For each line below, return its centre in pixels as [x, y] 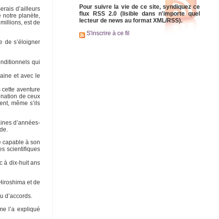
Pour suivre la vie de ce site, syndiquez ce [140, 7]
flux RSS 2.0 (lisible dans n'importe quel [140, 13]
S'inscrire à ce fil [107, 33]
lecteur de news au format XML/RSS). [131, 20]
